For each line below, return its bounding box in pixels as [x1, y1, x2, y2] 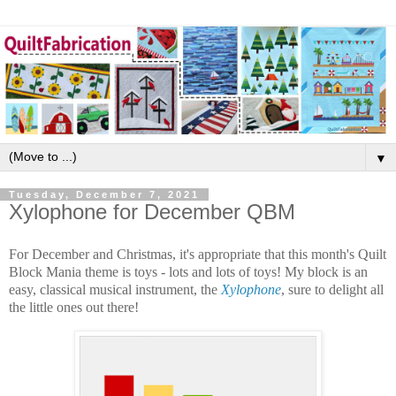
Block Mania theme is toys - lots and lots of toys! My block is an [9, 263, 368, 279]
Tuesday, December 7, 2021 [9, 189, 200, 201]
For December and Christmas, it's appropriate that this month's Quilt [9, 246, 386, 262]
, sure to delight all [281, 281, 384, 297]
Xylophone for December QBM [9, 200, 295, 225]
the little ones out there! [9, 299, 139, 315]
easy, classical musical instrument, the [9, 281, 221, 297]
